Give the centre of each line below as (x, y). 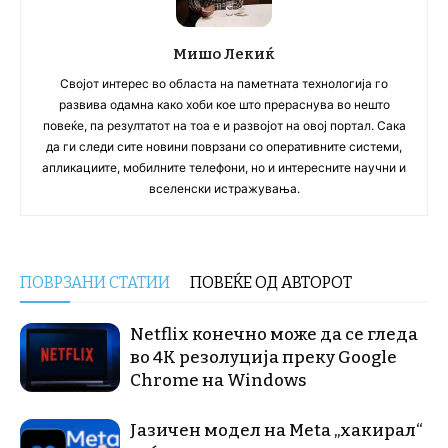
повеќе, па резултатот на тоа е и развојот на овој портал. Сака (224, 126)
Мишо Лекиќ (224, 54)
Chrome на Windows (218, 381)
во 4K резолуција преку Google (263, 358)
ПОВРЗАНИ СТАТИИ (95, 283)
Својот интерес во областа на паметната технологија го (224, 84)
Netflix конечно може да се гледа (274, 335)
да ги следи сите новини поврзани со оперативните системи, (224, 147)
